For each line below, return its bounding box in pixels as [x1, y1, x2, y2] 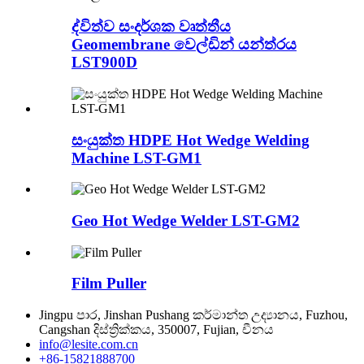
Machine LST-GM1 [71, 149, 201, 167]
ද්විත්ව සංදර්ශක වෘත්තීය [71, 18, 231, 36]
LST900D [71, 54, 137, 71]
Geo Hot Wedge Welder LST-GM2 [71, 212, 300, 230]
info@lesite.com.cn [39, 337, 138, 352]
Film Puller [71, 275, 146, 292]
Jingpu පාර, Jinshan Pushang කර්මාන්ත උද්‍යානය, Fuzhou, [39, 308, 348, 323]
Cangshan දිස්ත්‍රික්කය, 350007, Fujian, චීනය [39, 323, 274, 337]
